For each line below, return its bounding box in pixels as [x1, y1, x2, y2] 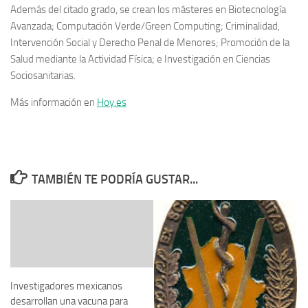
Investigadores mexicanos [10, 279, 122, 292]
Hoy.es [97, 96, 126, 109]
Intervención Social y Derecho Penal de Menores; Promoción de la [10, 36, 289, 49]
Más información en [10, 96, 97, 109]
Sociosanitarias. [10, 69, 76, 82]
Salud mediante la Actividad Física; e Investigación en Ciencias [10, 52, 270, 65]
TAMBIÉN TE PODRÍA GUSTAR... [31, 171, 198, 187]
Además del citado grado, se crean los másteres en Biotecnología [10, 3, 286, 16]
